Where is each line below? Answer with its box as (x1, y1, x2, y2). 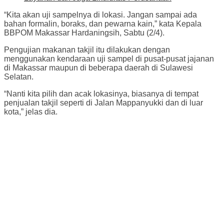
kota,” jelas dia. (4, 107, 57, 116)
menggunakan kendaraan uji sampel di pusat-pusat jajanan (4, 54, 214, 63)
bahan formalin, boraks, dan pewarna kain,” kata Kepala (4, 19, 201, 28)
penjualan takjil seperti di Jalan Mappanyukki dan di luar (4, 98, 203, 107)
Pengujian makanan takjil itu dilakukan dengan (4, 45, 170, 54)
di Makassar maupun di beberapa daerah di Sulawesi (4, 63, 193, 72)
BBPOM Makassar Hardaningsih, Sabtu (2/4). (4, 28, 164, 37)
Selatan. (4, 72, 33, 81)
